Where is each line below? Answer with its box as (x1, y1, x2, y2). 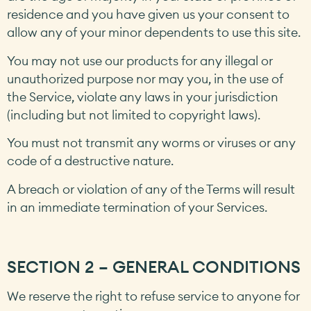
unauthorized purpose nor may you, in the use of (7, 70, 283, 87)
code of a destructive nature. (7, 153, 174, 169)
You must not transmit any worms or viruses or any (7, 135, 296, 151)
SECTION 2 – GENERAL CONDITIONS (7, 256, 301, 278)
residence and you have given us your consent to (7, 6, 289, 23)
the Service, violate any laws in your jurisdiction (7, 88, 278, 105)
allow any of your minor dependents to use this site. (7, 24, 301, 41)
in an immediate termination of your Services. (7, 199, 267, 215)
